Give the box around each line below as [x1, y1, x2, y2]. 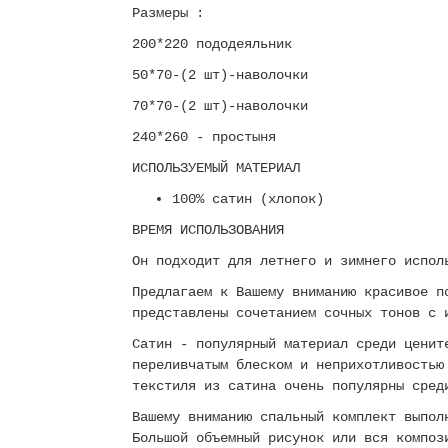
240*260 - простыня [132, 129, 284, 145]
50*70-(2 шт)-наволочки [132, 67, 316, 83]
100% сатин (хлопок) [172, 191, 324, 207]
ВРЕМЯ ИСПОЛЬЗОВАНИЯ [132, 222, 284, 238]
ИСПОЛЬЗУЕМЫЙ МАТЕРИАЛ [132, 160, 300, 176]
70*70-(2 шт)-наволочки [132, 98, 316, 114]
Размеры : [132, 5, 204, 21]
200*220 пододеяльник [132, 36, 292, 52]
